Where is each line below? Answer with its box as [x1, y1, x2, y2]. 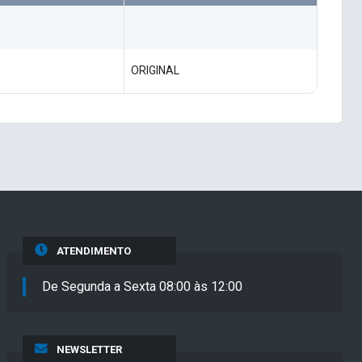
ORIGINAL [131, 64, 179, 78]
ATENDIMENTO [56, 245, 131, 258]
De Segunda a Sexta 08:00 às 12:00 [42, 279, 242, 295]
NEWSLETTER [56, 343, 122, 356]
